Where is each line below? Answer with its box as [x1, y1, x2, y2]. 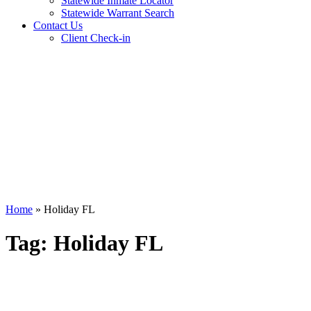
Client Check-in [61, 32, 131, 44]
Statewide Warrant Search [61, 7, 174, 19]
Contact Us [33, 19, 83, 31]
